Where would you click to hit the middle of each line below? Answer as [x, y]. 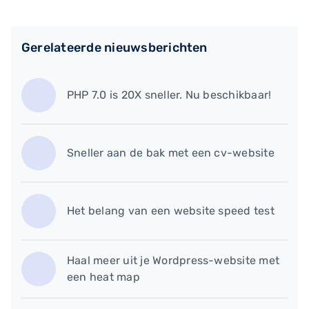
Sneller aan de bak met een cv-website [171, 152]
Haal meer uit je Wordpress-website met [173, 260]
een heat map [103, 277]
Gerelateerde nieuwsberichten [114, 48]
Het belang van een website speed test [171, 210]
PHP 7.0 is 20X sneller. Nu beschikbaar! [169, 94]
